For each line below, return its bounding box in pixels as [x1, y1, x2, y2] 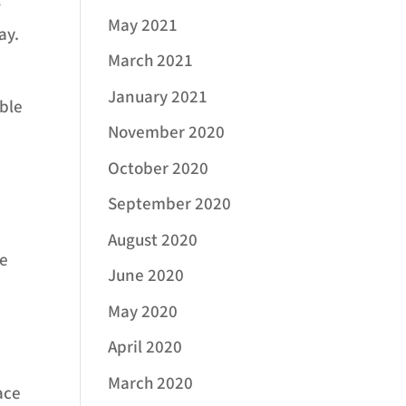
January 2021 [108, 85, 208, 109]
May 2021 [108, 14, 179, 37]
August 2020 [108, 228, 198, 252]
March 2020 [108, 372, 194, 395]
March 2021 [108, 50, 194, 73]
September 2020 [108, 193, 232, 217]
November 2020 [108, 121, 226, 145]
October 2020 [108, 157, 209, 180]
